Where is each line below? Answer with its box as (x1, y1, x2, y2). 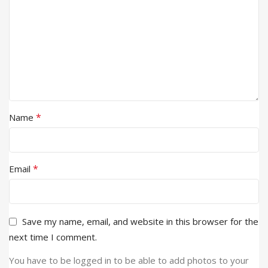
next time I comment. (9, 231, 97, 243)
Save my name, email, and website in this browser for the (22, 215, 258, 228)
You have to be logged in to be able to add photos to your (9, 254, 249, 267)
